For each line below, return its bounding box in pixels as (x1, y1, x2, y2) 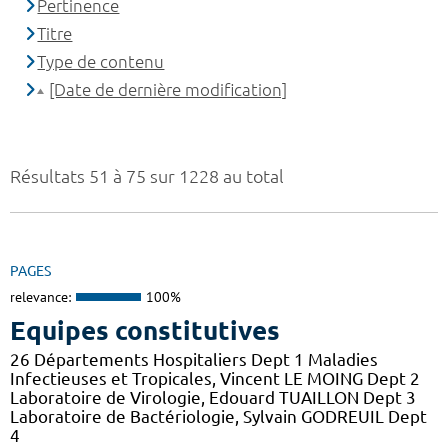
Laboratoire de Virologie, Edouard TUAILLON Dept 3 (10, 387, 416, 407)
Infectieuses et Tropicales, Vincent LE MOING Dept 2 (10, 368, 420, 388)
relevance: (10, 288, 71, 307)
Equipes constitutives (10, 315, 280, 345)
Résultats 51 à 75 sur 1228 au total (10, 166, 284, 187)
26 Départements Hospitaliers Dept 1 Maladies (10, 349, 378, 369)
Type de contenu (37, 52, 165, 72)
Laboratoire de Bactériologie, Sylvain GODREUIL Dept (10, 406, 427, 426)
